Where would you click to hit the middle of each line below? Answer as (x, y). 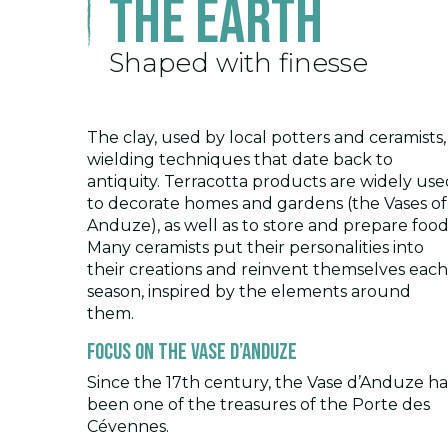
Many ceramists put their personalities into (255, 248)
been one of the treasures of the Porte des (258, 405)
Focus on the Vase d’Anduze (192, 352)
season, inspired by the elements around (249, 292)
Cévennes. (128, 427)
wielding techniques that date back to (240, 160)
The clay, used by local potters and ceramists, (266, 138)
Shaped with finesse (238, 63)
